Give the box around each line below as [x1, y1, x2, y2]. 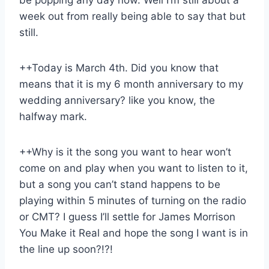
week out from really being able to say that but [19, 10, 246, 22]
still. [19, 26, 38, 38]
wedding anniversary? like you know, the [19, 94, 215, 106]
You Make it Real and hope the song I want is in [19, 226, 248, 239]
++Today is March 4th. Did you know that [19, 61, 219, 74]
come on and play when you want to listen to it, [19, 162, 248, 174]
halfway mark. [19, 110, 87, 122]
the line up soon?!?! [19, 243, 113, 255]
